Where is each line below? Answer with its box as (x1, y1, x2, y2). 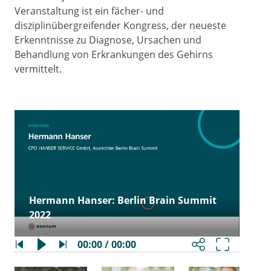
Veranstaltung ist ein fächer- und (15, 4, 164, 18)
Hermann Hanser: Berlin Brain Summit (29, 194, 217, 207)
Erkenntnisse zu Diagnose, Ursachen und (15, 33, 201, 47)
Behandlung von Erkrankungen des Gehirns (15, 48, 213, 61)
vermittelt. (15, 62, 62, 76)
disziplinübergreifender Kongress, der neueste (15, 19, 226, 32)
